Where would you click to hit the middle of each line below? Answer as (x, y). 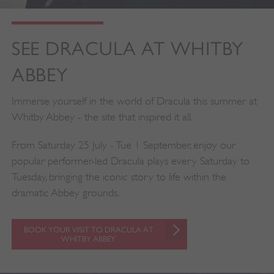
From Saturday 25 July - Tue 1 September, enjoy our (123, 145)
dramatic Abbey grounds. (65, 193)
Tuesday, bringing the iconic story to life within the (119, 177)
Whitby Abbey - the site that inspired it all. (102, 117)
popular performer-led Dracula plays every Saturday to (130, 161)
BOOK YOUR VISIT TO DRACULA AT (88, 230)
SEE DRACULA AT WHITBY (128, 49)
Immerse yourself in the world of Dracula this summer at (134, 101)
